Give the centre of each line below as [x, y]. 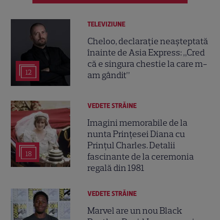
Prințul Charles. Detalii [132, 145]
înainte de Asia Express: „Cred [146, 53]
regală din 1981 [116, 168]
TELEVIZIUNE [107, 24]
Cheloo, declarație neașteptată [148, 41]
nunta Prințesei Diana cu [137, 134]
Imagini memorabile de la [138, 123]
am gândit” [109, 75]
